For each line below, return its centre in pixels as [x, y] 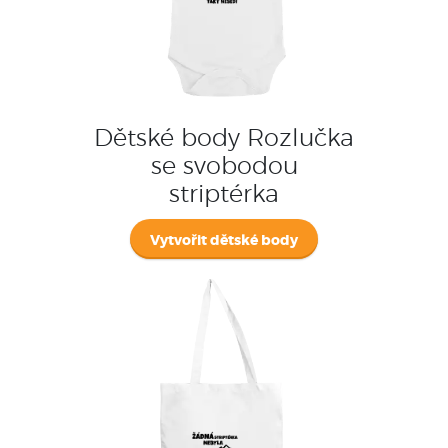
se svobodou [224, 166]
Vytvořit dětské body [224, 240]
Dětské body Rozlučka [224, 138]
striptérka [224, 194]
